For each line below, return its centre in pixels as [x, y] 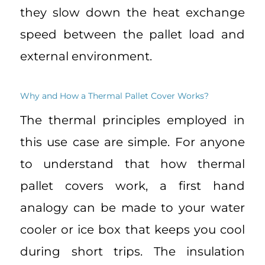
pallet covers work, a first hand [132, 186]
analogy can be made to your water [132, 208]
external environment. [86, 56]
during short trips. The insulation [132, 252]
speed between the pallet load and [132, 35]
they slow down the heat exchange [132, 13]
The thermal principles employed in [132, 120]
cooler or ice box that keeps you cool [132, 230]
